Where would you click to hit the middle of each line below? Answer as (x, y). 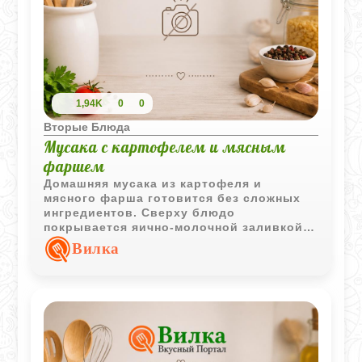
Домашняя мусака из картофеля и (153, 183)
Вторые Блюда (87, 127)
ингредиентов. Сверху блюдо (140, 213)
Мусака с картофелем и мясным (165, 147)
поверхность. (88, 256)
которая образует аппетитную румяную (171, 242)
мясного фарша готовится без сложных (173, 198)
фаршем (75, 166)
